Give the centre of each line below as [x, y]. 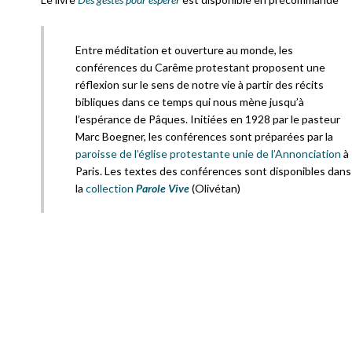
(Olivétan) [215, 188]
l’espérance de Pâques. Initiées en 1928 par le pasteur [208, 119]
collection [111, 188]
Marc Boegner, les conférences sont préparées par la [204, 136]
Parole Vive [163, 188]
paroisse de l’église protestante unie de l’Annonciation [208, 154]
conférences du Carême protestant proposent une [200, 67]
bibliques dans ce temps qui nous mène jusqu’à [190, 102]
